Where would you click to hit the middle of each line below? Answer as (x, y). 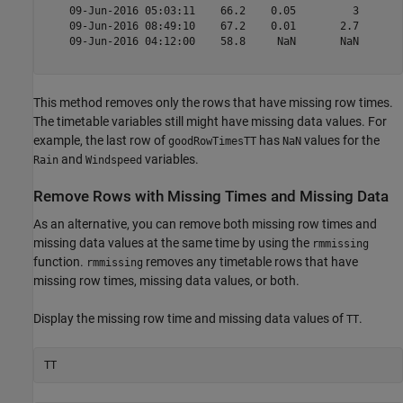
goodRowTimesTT (212, 142)
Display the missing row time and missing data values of (190, 319)
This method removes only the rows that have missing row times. (213, 103)
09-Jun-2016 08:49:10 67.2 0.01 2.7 (210, 26)
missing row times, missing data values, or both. (166, 281)
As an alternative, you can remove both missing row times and (205, 224)
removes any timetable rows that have (251, 262)
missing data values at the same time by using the (173, 243)
